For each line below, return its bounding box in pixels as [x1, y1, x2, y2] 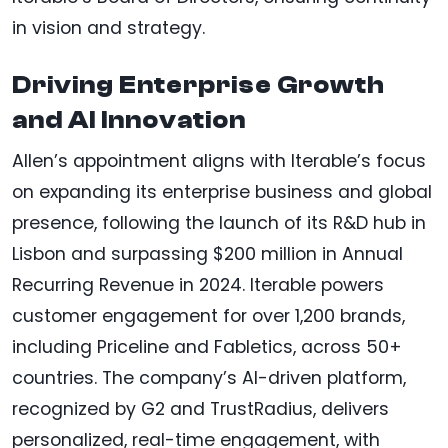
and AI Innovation [12, 105, 246, 134]
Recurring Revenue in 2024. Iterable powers [12, 272, 384, 297]
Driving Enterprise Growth [12, 70, 385, 99]
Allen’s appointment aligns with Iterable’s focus [12, 148, 426, 173]
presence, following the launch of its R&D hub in [12, 210, 426, 235]
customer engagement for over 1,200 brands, [12, 303, 405, 328]
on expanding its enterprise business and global [12, 179, 432, 204]
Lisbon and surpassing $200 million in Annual [12, 241, 403, 266]
